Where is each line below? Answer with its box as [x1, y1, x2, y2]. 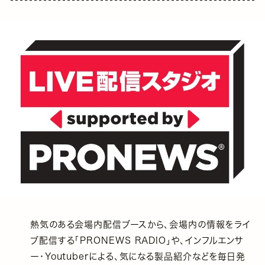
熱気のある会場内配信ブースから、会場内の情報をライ [30, 220, 251, 230]
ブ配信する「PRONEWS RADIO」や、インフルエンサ [30, 236, 244, 245]
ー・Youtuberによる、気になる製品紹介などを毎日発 [30, 252, 246, 261]
